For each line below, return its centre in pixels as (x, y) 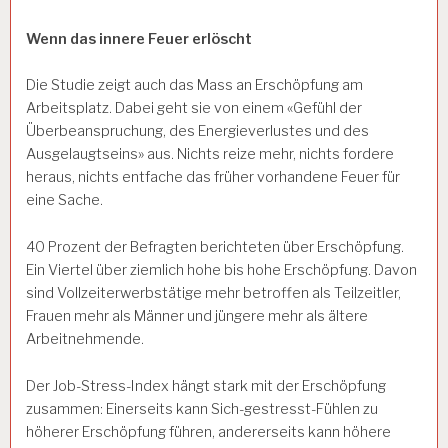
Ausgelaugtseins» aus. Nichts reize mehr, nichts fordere (210, 154)
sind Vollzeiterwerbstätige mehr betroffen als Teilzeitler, (213, 293)
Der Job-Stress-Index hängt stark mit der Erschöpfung (206, 385)
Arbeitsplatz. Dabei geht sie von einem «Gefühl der (194, 108)
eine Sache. (64, 200)
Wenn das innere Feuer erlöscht (139, 38)
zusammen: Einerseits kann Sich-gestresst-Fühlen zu (202, 408)
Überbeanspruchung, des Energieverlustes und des (197, 131)
